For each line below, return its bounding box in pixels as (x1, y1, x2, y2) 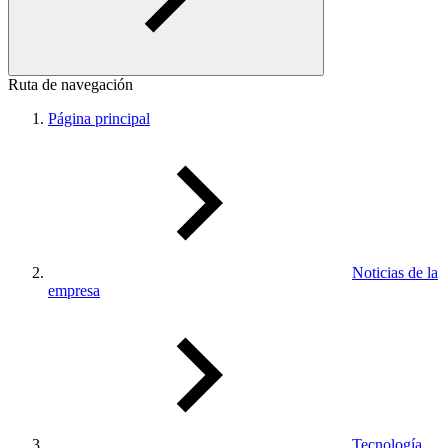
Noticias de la (352, 264, 438, 281)
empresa (48, 282, 100, 299)
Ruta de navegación (8, 76, 133, 93)
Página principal (48, 110, 150, 127)
